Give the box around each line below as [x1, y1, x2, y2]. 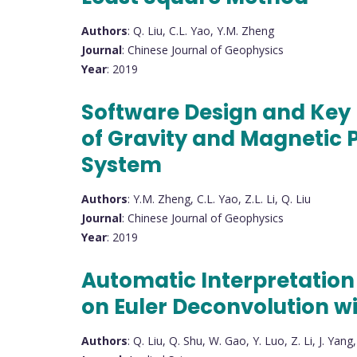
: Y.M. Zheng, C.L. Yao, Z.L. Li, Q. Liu [127, 190, 311, 206]
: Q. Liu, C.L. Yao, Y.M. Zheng [127, 22, 274, 38]
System [81, 150, 162, 179]
